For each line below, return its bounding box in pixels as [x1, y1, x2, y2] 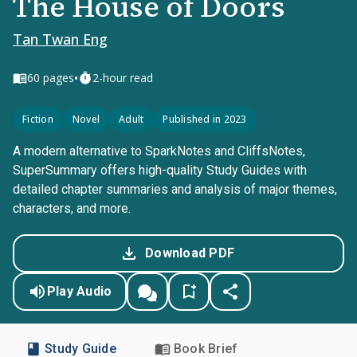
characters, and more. [13, 201, 131, 216]
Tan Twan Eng [13, 29, 108, 49]
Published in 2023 [163, 112, 247, 126]
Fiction [22, 112, 53, 126]
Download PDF [145, 245, 234, 261]
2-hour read [92, 70, 153, 85]
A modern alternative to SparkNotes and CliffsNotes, [13, 143, 305, 159]
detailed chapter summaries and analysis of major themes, [13, 182, 337, 197]
